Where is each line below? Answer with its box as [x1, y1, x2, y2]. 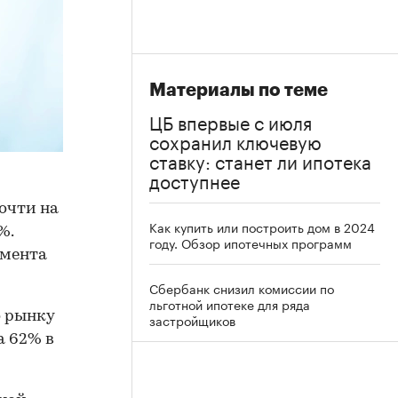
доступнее [149, 165, 240, 194]
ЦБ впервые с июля [149, 107, 312, 135]
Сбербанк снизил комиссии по [149, 278, 334, 298]
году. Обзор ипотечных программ [149, 233, 352, 252]
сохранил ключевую [149, 126, 322, 155]
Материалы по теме [149, 81, 328, 99]
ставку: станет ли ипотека [149, 146, 371, 174]
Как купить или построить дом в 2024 [149, 217, 375, 236]
